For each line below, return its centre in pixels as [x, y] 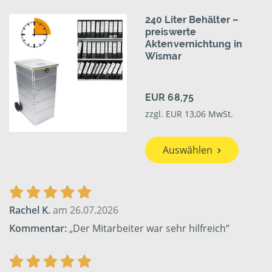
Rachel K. [30, 210]
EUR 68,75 [169, 98]
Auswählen [187, 150]
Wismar [163, 56]
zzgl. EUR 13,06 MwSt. [189, 114]
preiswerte [171, 32]
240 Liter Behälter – [192, 20]
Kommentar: [38, 229]
